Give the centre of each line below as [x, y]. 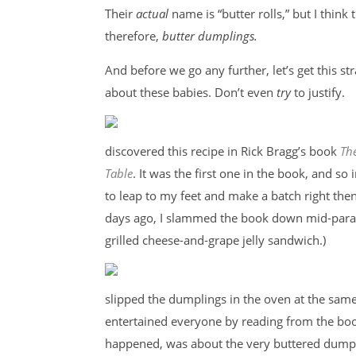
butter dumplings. [210, 36]
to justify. [318, 92]
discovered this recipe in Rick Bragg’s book [222, 151]
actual [152, 14]
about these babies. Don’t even [191, 92]
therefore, [133, 36]
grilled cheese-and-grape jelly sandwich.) [215, 240]
